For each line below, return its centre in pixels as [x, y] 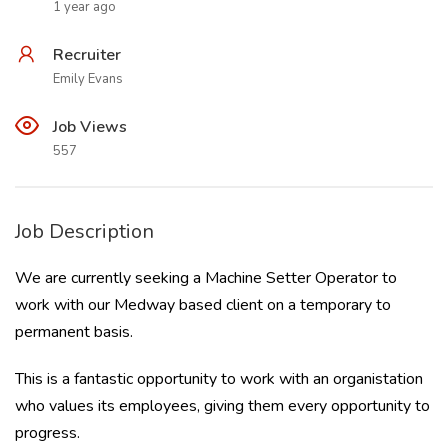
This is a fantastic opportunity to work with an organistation [219, 379]
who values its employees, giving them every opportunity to [222, 406]
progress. [47, 433]
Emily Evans [88, 79]
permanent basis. [74, 332]
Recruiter [87, 55]
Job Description [84, 231]
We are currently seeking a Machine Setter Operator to [206, 278]
